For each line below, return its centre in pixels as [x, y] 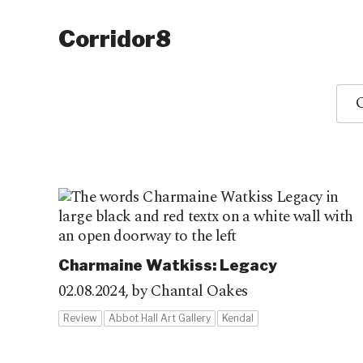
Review [80, 318]
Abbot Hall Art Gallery [160, 318]
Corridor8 [115, 39]
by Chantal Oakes [190, 291]
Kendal [238, 318]
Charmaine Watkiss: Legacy [168, 265]
